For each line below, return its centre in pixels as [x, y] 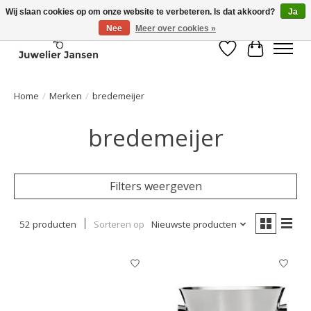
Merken [66, 95]
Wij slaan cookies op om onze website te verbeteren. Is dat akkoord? [141, 12]
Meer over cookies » [176, 28]
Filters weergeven [155, 186]
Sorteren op [119, 224]
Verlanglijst [257, 56]
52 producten [48, 224]
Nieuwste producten [194, 224]
